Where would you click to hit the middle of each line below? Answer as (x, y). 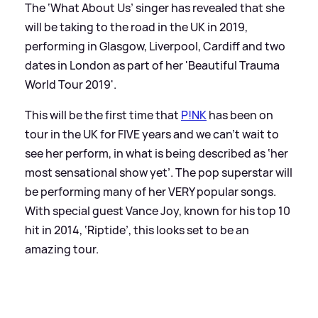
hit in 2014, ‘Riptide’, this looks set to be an (137, 230)
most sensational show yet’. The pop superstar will (159, 172)
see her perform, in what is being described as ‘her (157, 153)
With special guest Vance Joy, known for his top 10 (158, 210)
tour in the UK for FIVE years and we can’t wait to (152, 134)
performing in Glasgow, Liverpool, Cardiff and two (155, 46)
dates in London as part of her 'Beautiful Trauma (152, 65)
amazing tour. (62, 249)
